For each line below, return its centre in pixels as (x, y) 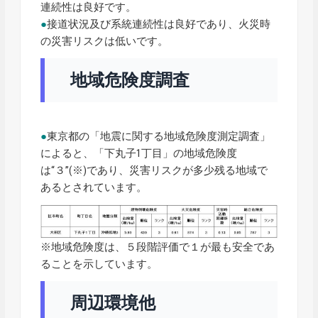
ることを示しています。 (99, 264)
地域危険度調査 (130, 80)
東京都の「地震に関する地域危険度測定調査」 (159, 136)
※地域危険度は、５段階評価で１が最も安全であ (158, 247)
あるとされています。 (94, 187)
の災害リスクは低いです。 (105, 41)
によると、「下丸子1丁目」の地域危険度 (139, 153)
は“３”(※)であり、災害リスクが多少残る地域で (154, 170)
